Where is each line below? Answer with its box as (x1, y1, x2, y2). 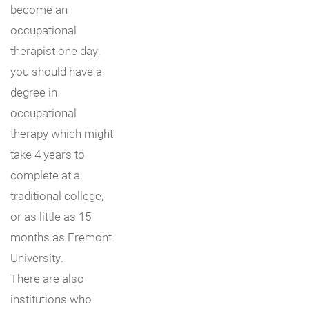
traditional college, (10, 187, 103, 203)
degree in (10, 83, 57, 100)
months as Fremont (10, 228, 112, 245)
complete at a (10, 166, 80, 183)
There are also (10, 270, 84, 286)
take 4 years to (10, 146, 85, 162)
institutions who (10, 290, 92, 307)
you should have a (10, 63, 102, 79)
